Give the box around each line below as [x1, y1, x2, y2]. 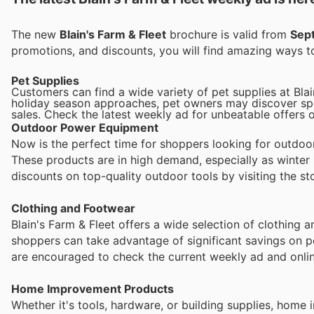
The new [11, 27, 60, 41]
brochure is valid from [166, 27, 290, 41]
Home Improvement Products [11, 282, 174, 296]
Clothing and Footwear [11, 200, 135, 215]
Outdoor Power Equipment [11, 120, 158, 135]
